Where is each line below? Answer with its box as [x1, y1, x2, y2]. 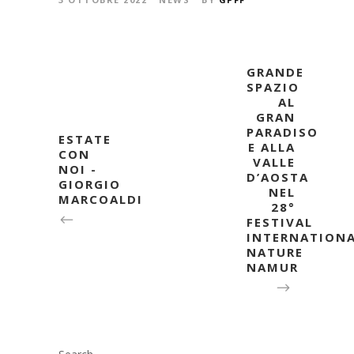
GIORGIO [58, 176, 121, 192]
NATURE [247, 244, 303, 260]
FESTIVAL [247, 214, 313, 230]
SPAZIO [247, 79, 299, 95]
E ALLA [248, 139, 296, 155]
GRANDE [247, 64, 304, 80]
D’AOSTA [247, 169, 309, 185]
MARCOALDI [58, 191, 143, 207]
